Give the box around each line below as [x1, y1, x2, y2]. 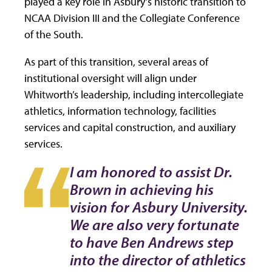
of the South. [24, 27, 83, 42]
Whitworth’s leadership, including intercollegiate [24, 87, 243, 102]
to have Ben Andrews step [70, 233, 234, 252]
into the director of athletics [70, 250, 246, 270]
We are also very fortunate [70, 215, 239, 234]
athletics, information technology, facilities [24, 104, 216, 118]
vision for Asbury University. [70, 197, 248, 217]
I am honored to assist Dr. [70, 162, 233, 182]
